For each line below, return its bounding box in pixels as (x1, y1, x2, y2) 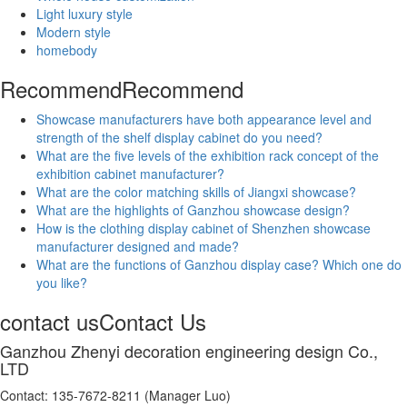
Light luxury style (36, 4, 133, 23)
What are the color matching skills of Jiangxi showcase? (36, 182, 356, 201)
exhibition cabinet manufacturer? (36, 164, 224, 183)
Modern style (36, 22, 111, 41)
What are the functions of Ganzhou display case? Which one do (36, 254, 402, 273)
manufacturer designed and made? (36, 236, 239, 255)
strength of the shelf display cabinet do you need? (36, 127, 323, 146)
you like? (36, 273, 87, 292)
